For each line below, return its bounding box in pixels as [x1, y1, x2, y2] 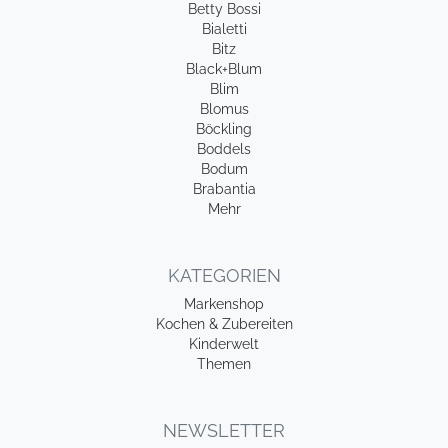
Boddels [197, 141, 251, 157]
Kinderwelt [189, 336, 259, 352]
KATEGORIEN [167, 265, 281, 286]
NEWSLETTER [163, 420, 285, 441]
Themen [197, 356, 251, 372]
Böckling [196, 121, 252, 137]
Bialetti [201, 21, 247, 37]
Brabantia [192, 181, 256, 197]
